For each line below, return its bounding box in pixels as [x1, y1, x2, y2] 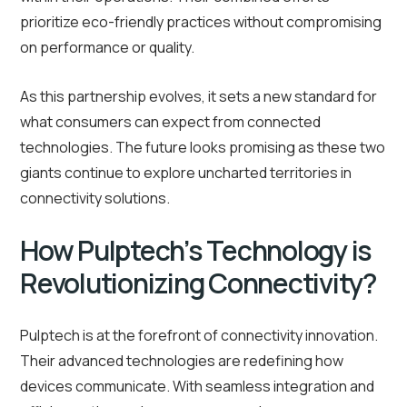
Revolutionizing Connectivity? [20, 264, 377, 303]
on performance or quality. [20, 37, 194, 58]
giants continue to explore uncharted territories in [20, 163, 352, 184]
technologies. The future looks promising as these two [20, 137, 385, 158]
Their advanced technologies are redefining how [20, 351, 343, 372]
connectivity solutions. [20, 188, 170, 209]
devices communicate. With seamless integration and [20, 376, 374, 397]
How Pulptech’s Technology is [20, 232, 372, 270]
